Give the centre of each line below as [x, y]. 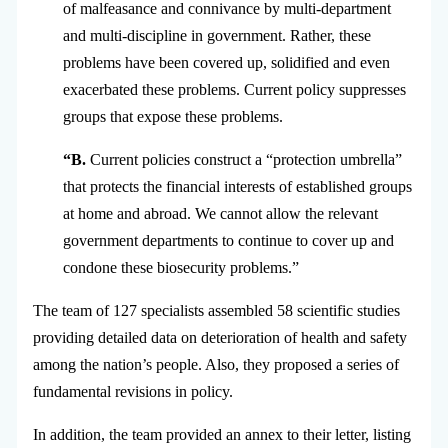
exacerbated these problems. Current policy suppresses [234, 90]
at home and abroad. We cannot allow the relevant [220, 214]
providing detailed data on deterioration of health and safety [219, 338]
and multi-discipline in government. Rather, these [216, 36]
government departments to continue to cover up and [228, 241]
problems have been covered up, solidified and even [226, 63]
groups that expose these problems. [172, 117]
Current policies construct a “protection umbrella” [245, 160]
